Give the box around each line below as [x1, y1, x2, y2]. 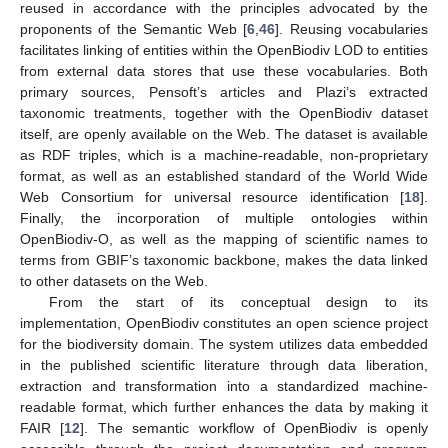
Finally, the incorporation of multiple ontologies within [20, 210, 428, 227]
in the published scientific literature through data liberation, [20, 357, 428, 374]
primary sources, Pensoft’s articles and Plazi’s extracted [20, 84, 428, 101]
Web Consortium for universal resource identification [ [20, 189, 404, 206]
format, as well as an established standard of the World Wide [20, 168, 428, 185]
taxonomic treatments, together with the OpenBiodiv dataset [20, 105, 428, 122]
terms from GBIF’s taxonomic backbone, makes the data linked [20, 252, 428, 269]
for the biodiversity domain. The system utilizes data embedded [20, 336, 428, 353]
